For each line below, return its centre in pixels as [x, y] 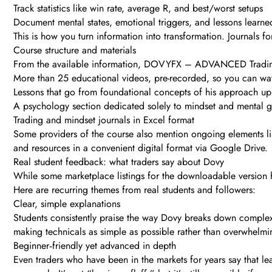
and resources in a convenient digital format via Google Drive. [141, 148]
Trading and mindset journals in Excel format [104, 120]
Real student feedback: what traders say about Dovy [119, 162]
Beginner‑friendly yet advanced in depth [95, 246]
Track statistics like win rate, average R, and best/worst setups [138, 8]
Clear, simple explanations [67, 204]
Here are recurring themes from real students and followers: [134, 190]
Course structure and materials [75, 50]
